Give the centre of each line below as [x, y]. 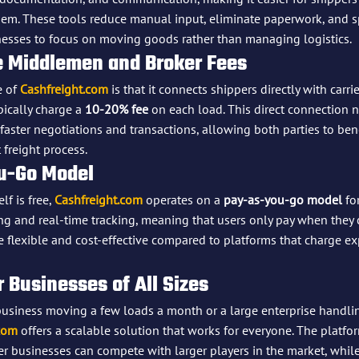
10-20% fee [117, 109]
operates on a [183, 199]
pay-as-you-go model [283, 199]
